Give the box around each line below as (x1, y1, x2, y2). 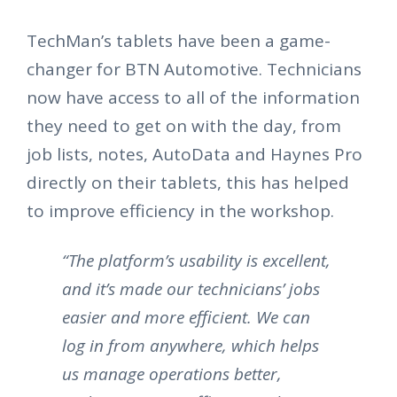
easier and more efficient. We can (62, 306, 310, 330)
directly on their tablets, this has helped (27, 171, 349, 195)
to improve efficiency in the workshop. (27, 199, 334, 223)
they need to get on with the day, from (27, 114, 341, 138)
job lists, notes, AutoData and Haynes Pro (27, 143, 362, 167)
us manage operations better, (62, 362, 282, 386)
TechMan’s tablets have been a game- (27, 29, 331, 53)
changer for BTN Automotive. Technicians (27, 58, 362, 82)
